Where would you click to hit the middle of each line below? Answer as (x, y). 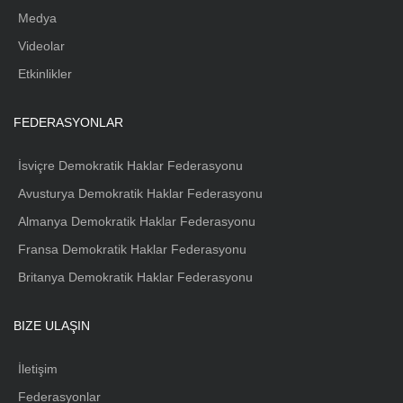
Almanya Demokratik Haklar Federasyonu (137, 222)
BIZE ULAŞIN (52, 326)
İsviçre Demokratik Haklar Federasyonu (130, 166)
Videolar (41, 46)
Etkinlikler (45, 74)
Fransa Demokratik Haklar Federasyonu (132, 250)
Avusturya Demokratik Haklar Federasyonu (140, 194)
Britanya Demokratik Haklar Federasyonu (135, 278)
